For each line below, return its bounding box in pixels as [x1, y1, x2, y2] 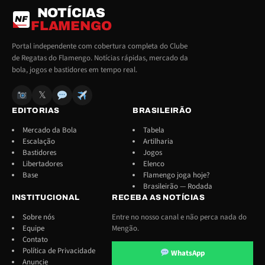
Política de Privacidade [22, 245, 95, 256]
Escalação [22, 136, 55, 147]
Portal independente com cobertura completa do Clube [12, 41, 188, 51]
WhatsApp [169, 248, 205, 258]
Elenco [143, 159, 164, 169]
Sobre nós [22, 212, 54, 222]
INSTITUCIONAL [12, 193, 80, 202]
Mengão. [112, 223, 139, 234]
